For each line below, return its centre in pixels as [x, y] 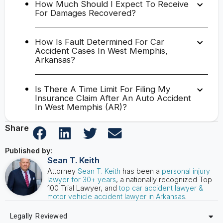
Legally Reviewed [38, 217]
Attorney [62, 171]
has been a [141, 171]
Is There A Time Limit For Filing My [102, 89]
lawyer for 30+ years [81, 179]
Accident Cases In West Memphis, [101, 51]
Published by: [28, 150]
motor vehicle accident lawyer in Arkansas [116, 196]
